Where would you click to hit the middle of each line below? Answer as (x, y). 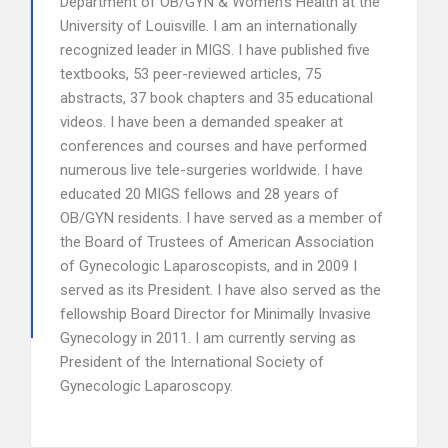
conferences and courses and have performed (213, 146)
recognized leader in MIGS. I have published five (215, 50)
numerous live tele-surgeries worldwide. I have (211, 170)
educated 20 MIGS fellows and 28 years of (199, 194)
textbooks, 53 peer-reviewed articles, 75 (190, 74)
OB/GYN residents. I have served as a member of (221, 218)
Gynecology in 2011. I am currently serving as (208, 338)
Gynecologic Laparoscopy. (146, 386)
